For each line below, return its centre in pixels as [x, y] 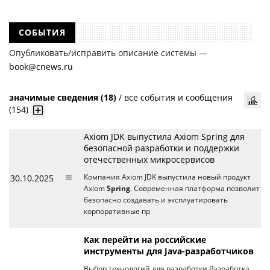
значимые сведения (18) [63, 98]
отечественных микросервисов [149, 160]
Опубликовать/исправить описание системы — [108, 53]
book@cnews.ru [41, 67]
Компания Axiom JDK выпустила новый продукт [167, 177]
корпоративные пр [117, 212]
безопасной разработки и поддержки [162, 148]
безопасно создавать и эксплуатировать [156, 200]
